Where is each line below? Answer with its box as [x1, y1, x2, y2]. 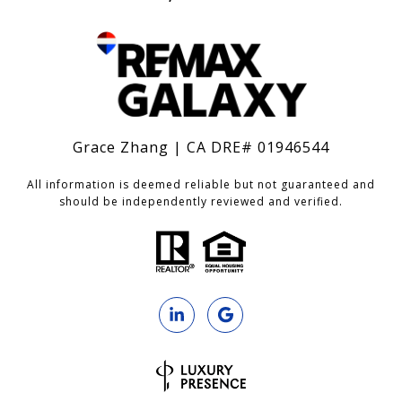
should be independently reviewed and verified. [59, 194, 343, 210]
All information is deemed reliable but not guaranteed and [27, 177, 375, 193]
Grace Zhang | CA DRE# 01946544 [73, 137, 329, 158]
